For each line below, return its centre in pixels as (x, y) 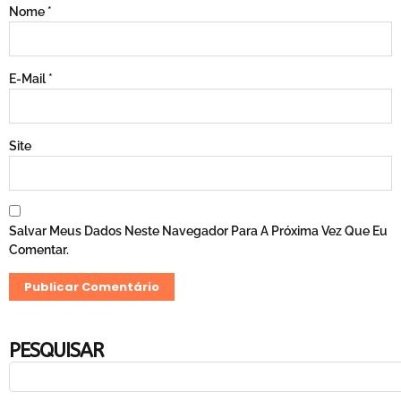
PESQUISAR (56, 351)
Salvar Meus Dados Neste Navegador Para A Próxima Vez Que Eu (198, 231)
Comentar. (39, 250)
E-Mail (29, 78)
